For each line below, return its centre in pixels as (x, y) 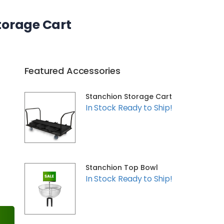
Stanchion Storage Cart (129, 96)
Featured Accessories (72, 70)
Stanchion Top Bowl (122, 168)
